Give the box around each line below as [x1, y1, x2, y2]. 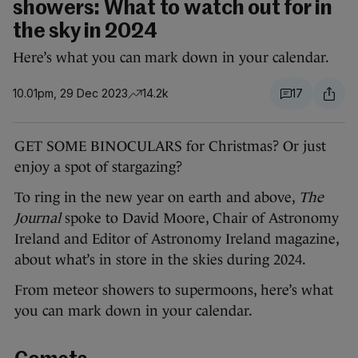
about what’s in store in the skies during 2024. [14, 252, 306, 268]
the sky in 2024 [13, 22, 157, 43]
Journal [14, 210, 61, 227]
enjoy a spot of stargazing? [14, 159, 182, 176]
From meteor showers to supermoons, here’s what [14, 282, 333, 299]
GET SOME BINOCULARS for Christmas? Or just [14, 138, 326, 155]
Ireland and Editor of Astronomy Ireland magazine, [14, 231, 339, 248]
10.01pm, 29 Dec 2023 [13, 86, 128, 101]
